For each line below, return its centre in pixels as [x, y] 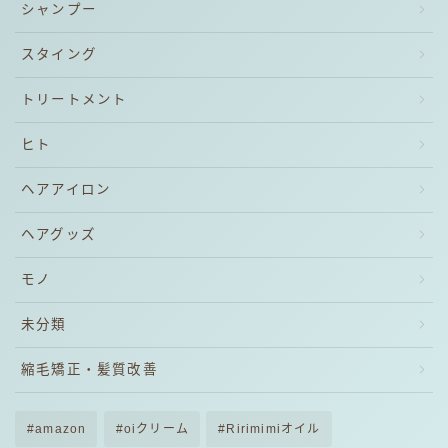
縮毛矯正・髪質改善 [89, 370]
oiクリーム [156, 429]
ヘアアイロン [66, 190]
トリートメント [74, 100]
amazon [61, 429]
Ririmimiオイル [273, 429]
